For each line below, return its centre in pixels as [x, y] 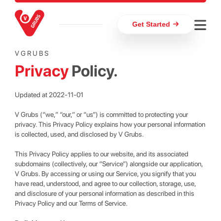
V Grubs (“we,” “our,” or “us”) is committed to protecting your [101, 114]
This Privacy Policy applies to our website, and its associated [102, 154]
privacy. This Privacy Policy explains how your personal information [110, 124]
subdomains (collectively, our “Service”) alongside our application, [109, 164]
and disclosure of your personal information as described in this [105, 193]
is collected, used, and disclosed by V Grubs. [79, 134]
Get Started [151, 24]
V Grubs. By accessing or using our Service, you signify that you [105, 174]
